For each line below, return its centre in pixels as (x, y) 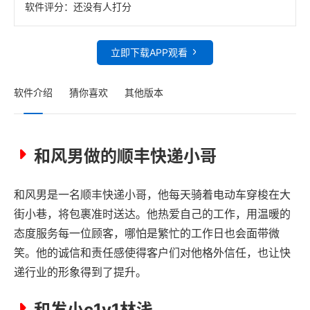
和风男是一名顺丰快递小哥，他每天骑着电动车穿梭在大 (152, 194)
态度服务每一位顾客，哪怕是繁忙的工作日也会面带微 (147, 233)
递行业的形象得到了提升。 (80, 272)
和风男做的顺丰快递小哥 (125, 156)
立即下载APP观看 (149, 52)
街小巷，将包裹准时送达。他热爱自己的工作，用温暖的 (152, 213)
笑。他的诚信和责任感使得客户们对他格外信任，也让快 (152, 252)
